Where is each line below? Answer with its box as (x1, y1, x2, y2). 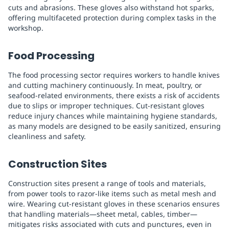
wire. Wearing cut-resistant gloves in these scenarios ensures (8, 199, 220, 209)
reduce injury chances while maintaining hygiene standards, (8, 111, 217, 121)
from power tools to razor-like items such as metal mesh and (8, 189, 216, 199)
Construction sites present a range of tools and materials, (8, 178, 206, 189)
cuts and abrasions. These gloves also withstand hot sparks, (8, 3, 214, 13)
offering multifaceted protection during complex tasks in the (8, 13, 216, 23)
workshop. (8, 23, 43, 33)
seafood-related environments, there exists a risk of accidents (8, 90, 220, 101)
